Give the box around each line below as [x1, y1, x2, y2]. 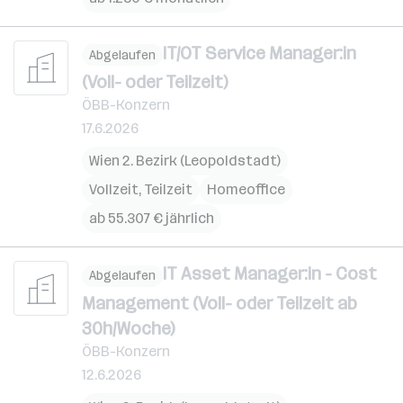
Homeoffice [207, 181, 285, 198]
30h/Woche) [82, 317, 175, 339]
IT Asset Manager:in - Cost [163, 263, 377, 284]
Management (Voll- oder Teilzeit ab [82, 291, 357, 314]
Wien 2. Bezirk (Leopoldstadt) [89, 152, 281, 169]
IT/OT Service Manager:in [163, 41, 356, 64]
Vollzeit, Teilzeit [89, 181, 193, 198]
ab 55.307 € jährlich [89, 210, 214, 227]
